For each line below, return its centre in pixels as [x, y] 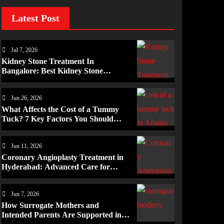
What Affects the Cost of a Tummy [60, 109]
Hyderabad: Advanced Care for [56, 166]
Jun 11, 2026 [26, 146]
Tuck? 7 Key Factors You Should [57, 118]
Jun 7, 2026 [25, 194]
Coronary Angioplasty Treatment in [62, 157]
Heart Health [23, 176]
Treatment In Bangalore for [48, 80]
